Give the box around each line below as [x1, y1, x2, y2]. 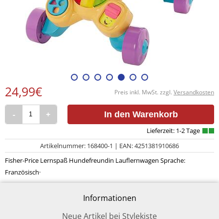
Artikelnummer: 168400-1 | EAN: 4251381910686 [40, 141, 179, 150]
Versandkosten [174, 88, 214, 96]
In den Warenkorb [104, 109, 178, 119]
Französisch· [5, 167, 41, 176]
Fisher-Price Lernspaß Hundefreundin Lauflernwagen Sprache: [5, 155, 185, 165]
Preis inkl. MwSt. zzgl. [114, 88, 174, 96]
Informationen [83, 192, 136, 203]
